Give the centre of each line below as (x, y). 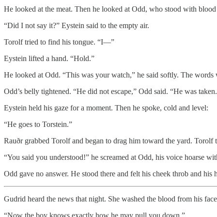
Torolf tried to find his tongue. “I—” (59, 42)
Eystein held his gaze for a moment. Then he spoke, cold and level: (106, 108)
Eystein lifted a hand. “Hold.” (49, 58)
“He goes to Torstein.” (38, 124)
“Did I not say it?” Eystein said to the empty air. (77, 25)
